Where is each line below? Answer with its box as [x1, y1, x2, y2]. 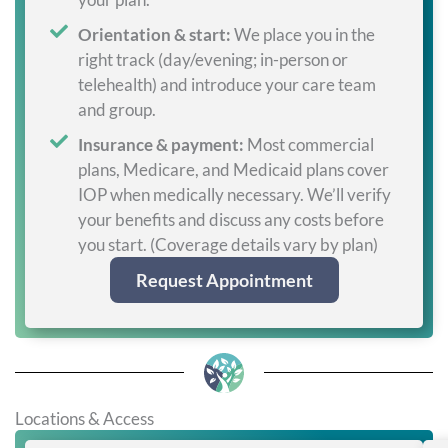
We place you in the [230, 23, 375, 45]
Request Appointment [135, 268, 313, 291]
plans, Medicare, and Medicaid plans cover [77, 158, 389, 180]
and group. [77, 98, 156, 120]
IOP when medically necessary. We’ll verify [77, 183, 391, 205]
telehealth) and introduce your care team [77, 73, 376, 95]
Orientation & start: [77, 23, 231, 45]
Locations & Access [15, 407, 154, 429]
